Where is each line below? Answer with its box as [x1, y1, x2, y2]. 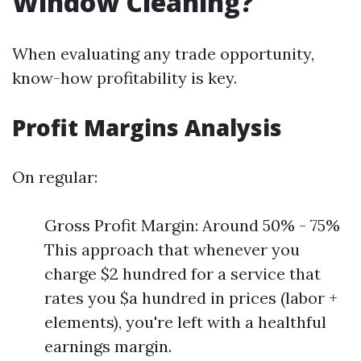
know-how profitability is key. [12, 68, 237, 88]
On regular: [12, 167, 98, 187]
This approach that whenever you [44, 239, 300, 259]
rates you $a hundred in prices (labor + [44, 288, 338, 308]
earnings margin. [44, 336, 172, 356]
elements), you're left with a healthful [44, 312, 326, 332]
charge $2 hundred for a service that [44, 263, 321, 284]
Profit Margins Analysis [12, 112, 282, 143]
